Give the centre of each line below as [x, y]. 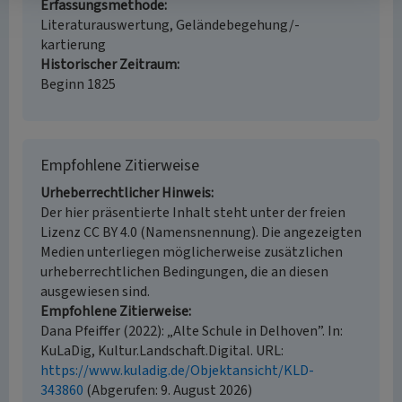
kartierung [73, 45]
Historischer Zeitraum [109, 65]
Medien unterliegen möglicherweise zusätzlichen [192, 252]
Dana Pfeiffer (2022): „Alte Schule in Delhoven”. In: [192, 331]
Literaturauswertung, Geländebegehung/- [170, 25]
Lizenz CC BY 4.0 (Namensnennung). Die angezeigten [201, 232]
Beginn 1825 [78, 84]
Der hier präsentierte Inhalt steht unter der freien [193, 213]
